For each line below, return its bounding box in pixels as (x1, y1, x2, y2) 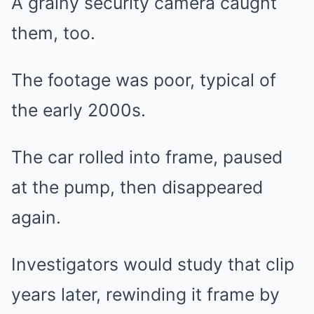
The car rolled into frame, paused (11, 146, 282, 168)
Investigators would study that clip (11, 254, 294, 275)
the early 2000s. (11, 100, 146, 121)
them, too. (11, 22, 95, 44)
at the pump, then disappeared (11, 177, 263, 198)
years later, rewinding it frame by (11, 284, 280, 306)
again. (11, 207, 61, 228)
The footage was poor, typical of (11, 69, 276, 91)
